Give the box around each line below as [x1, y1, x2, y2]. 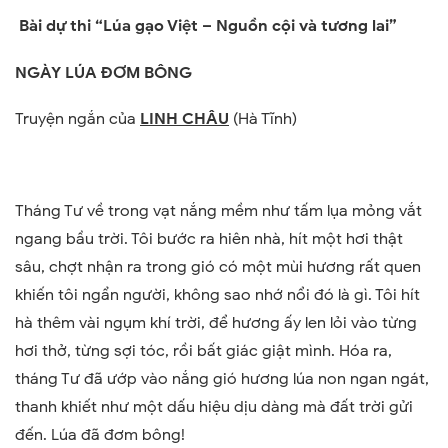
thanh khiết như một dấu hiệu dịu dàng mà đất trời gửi [15, 396, 413, 417]
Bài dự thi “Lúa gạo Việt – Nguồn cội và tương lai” [19, 15, 397, 36]
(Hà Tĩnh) [229, 108, 297, 129]
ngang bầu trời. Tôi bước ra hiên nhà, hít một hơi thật [15, 228, 403, 249]
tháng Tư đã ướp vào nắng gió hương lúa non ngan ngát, [15, 368, 429, 389]
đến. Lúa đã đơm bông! [15, 424, 185, 445]
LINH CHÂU [140, 108, 229, 129]
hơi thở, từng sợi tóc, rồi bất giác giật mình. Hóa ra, [15, 340, 392, 361]
